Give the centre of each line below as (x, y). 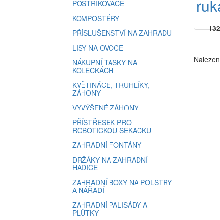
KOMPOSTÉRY (96, 18)
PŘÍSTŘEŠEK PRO (102, 122)
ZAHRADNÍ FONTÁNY (107, 145)
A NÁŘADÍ (88, 190)
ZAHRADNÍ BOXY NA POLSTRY (122, 182)
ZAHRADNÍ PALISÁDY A (110, 205)
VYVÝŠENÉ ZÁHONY (105, 108)
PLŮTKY (85, 213)
